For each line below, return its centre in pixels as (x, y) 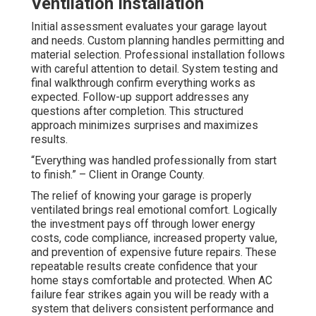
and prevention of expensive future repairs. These (154, 252)
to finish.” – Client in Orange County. (118, 174)
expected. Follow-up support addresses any (140, 97)
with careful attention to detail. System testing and (154, 68)
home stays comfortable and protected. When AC (152, 280)
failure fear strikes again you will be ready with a (150, 294)
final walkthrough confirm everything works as (143, 83)
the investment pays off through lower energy (143, 224)
